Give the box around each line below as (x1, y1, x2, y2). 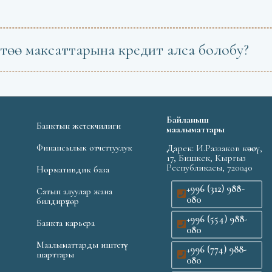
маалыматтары (166, 123, 225, 136)
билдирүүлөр (36, 195, 79, 207)
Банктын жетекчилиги (36, 120, 121, 132)
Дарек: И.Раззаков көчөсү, (166, 142, 262, 155)
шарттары (36, 249, 74, 260)
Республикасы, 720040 (166, 161, 252, 174)
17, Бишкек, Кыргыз (166, 152, 246, 165)
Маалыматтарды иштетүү (36, 239, 124, 251)
